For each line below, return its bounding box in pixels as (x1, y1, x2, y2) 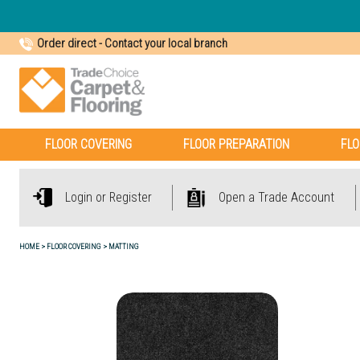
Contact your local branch (104, 36, 227, 51)
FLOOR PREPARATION (183, 137, 289, 152)
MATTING (108, 242, 139, 251)
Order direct (37, 36, 96, 51)
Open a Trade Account (219, 190, 335, 205)
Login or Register (65, 190, 153, 205)
